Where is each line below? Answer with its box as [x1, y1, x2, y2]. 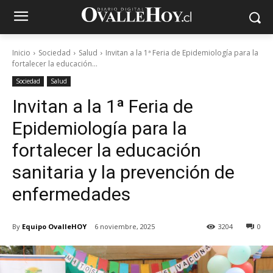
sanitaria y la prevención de [12, 161, 235, 183]
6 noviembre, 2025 [94, 222, 155, 232]
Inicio [12, 48, 30, 58]
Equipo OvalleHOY [22, 221, 87, 231]
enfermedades [12, 183, 130, 205]
